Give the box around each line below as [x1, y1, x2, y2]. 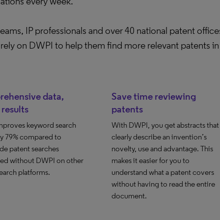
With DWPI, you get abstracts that [111, 120, 219, 130]
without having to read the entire [111, 179, 215, 189]
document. [111, 191, 147, 200]
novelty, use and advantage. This [111, 144, 213, 153]
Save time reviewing [111, 90, 196, 102]
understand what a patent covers [111, 167, 214, 177]
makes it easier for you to [111, 156, 190, 165]
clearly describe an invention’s [111, 132, 207, 141]
